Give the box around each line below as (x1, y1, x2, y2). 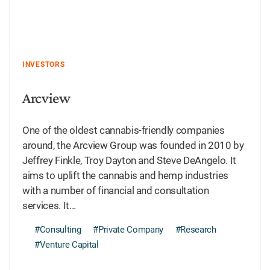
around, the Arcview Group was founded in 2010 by (22, 139, 244, 152)
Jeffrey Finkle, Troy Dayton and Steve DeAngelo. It (22, 154, 237, 167)
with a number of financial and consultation (22, 184, 209, 197)
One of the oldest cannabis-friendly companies (22, 124, 225, 137)
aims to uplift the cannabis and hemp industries (22, 169, 229, 182)
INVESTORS (22, 60, 65, 69)
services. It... (22, 199, 76, 212)
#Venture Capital (34, 239, 99, 251)
